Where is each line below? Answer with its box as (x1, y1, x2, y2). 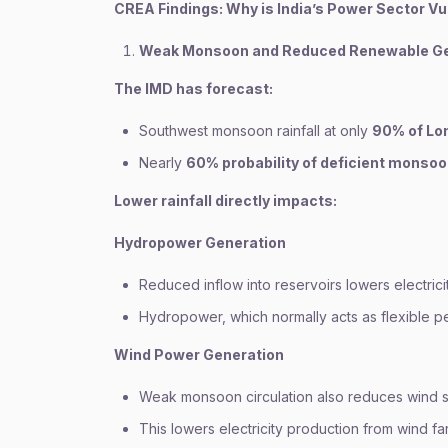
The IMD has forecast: (114, 80, 273, 97)
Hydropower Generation (114, 234, 286, 251)
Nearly (139, 154, 186, 171)
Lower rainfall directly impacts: (114, 192, 337, 209)
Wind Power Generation (114, 346, 284, 363)
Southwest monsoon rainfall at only (139, 122, 372, 139)
